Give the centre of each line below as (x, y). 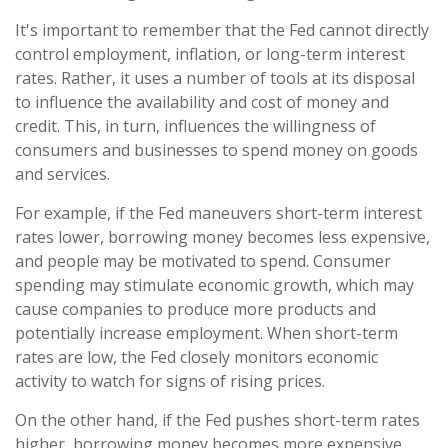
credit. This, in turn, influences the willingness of (195, 125)
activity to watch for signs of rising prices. (170, 380)
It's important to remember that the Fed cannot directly (222, 29)
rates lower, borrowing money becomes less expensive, (222, 236)
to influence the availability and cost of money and (202, 101)
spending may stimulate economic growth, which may (214, 284)
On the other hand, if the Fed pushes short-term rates (217, 419)
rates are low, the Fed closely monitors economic (196, 356)
